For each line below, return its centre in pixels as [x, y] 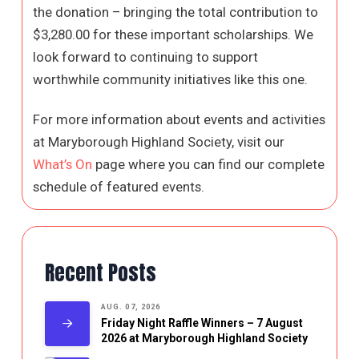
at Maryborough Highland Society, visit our [159, 142]
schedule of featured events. [119, 187]
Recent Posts [100, 272]
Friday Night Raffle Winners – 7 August [202, 323]
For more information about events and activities [179, 120]
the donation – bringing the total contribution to [176, 12]
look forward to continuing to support [146, 57]
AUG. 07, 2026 [131, 307]
